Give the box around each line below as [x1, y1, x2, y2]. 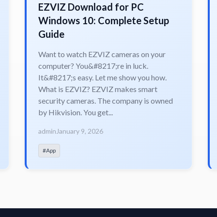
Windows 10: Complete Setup [38, 14, 170, 26]
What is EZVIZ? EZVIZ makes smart [38, 84, 158, 93]
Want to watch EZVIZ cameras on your [38, 49, 166, 59]
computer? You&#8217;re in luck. [38, 61, 149, 70]
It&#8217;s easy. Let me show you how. [38, 72, 167, 82]
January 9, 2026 [56, 126, 104, 135]
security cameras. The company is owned [38, 95, 173, 105]
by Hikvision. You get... [38, 107, 113, 117]
